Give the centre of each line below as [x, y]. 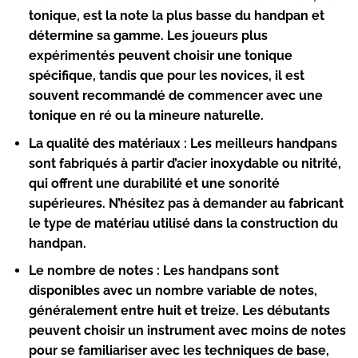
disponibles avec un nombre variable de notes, [173, 291]
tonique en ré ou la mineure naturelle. [146, 116]
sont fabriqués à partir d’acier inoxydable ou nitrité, [185, 163]
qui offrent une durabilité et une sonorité [154, 183]
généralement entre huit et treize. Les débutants [179, 311]
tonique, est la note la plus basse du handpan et [176, 16]
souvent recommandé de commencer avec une [175, 96]
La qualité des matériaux [104, 143]
